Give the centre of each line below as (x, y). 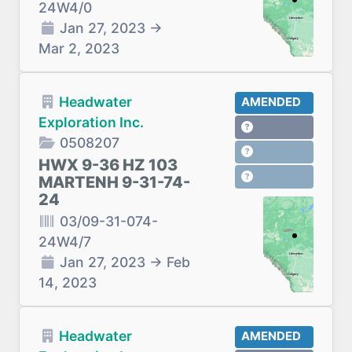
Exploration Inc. (91, 122)
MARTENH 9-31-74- (114, 182)
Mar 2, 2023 (79, 48)
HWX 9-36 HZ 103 (108, 165)
